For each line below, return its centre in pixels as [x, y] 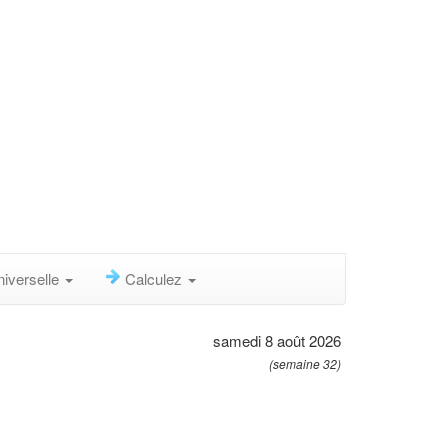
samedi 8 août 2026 [277, 340]
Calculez [155, 278]
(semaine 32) [305, 363]
